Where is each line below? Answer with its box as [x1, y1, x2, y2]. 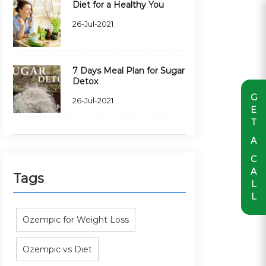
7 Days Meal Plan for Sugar [72, 65, 185, 76]
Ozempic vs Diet [22, 244, 92, 255]
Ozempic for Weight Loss [22, 214, 129, 225]
